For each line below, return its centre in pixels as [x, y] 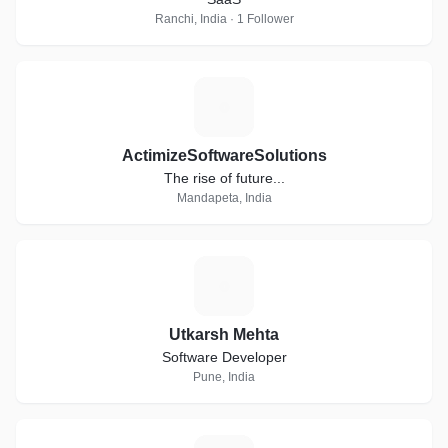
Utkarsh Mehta [224, 334]
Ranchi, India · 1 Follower [224, 19]
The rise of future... [224, 178]
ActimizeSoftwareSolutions [224, 155]
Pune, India [224, 377]
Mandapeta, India [224, 198]
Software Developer [224, 357]
